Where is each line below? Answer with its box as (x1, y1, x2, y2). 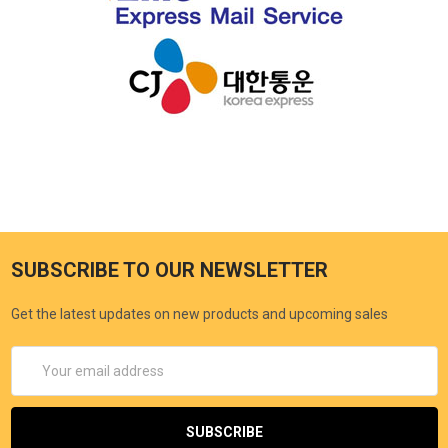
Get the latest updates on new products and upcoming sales (10, 305, 388, 322)
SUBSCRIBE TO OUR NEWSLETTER (10, 257, 328, 282)
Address (10, 368, 64, 385)
